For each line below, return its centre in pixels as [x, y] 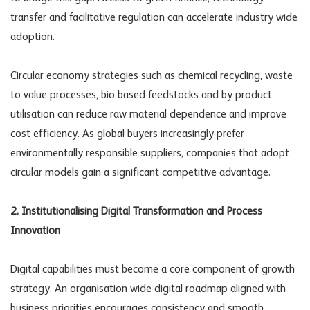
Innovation [35, 231]
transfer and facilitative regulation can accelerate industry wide [154, 18]
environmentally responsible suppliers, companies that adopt [150, 153]
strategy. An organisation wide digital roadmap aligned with [148, 289]
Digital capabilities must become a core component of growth [153, 270]
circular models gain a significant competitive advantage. [140, 173]
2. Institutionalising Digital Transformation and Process [136, 211]
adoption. [33, 37]
